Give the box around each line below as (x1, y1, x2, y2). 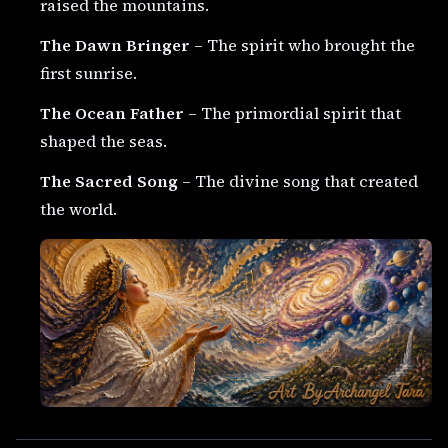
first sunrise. (40, 62, 137, 84)
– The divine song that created (178, 170, 418, 192)
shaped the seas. (40, 130, 167, 152)
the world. (40, 198, 117, 220)
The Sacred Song (40, 170, 178, 192)
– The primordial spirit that (184, 102, 401, 124)
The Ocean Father (40, 102, 184, 124)
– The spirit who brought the (190, 34, 415, 56)
